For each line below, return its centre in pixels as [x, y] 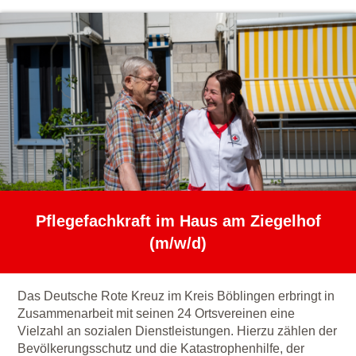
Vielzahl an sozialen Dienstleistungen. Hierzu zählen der [178, 331]
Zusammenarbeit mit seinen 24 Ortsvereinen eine [157, 313]
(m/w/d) [178, 243]
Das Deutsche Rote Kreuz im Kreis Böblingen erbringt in [176, 296]
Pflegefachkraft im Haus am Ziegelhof [178, 221]
